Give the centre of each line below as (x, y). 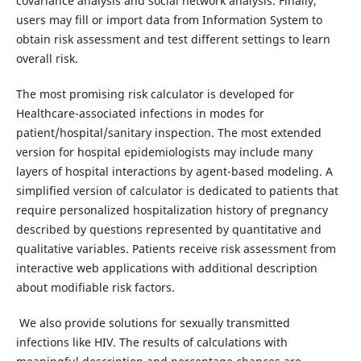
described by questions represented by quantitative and (168, 229)
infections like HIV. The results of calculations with (151, 342)
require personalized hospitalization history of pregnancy (172, 210)
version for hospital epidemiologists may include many (164, 151)
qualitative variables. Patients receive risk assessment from (176, 248)
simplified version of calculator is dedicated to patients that (177, 190)
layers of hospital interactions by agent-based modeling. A (174, 171)
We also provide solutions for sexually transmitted (153, 323)
